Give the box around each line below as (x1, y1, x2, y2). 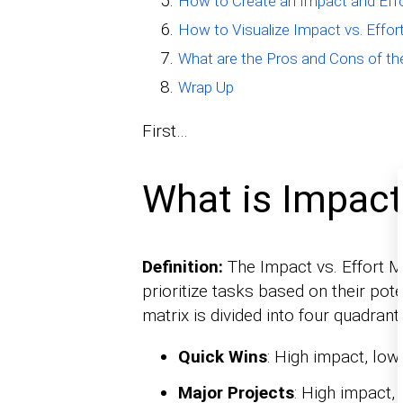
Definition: (141, 255, 223, 277)
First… (141, 121, 188, 142)
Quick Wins (177, 345, 267, 367)
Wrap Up (177, 78, 234, 97)
